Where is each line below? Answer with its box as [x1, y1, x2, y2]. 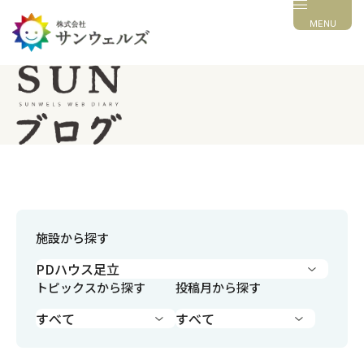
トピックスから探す [36, 278, 145, 296]
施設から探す [36, 228, 109, 246]
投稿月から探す [175, 278, 261, 296]
